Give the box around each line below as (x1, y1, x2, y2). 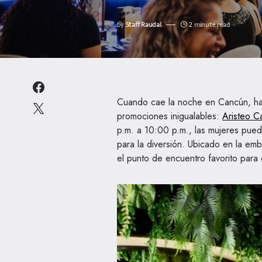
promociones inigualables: (117, 109, 222, 123)
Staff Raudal (125, 19, 161, 30)
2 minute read (189, 19, 230, 30)
